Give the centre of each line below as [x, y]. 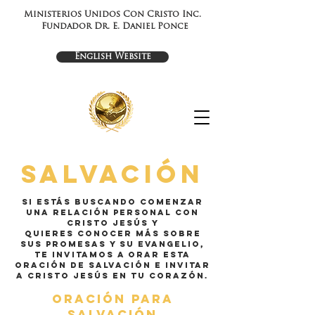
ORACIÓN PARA [112, 299]
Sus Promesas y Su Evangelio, [112, 244]
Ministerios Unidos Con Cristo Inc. [112, 15]
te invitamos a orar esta [112, 255]
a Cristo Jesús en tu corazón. [112, 276]
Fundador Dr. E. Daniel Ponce [115, 27]
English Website [112, 57]
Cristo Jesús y [112, 223]
